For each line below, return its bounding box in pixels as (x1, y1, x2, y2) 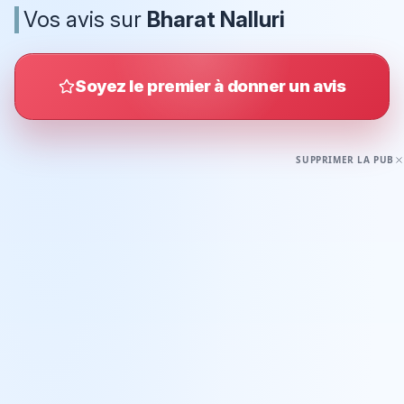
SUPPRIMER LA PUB (296, 153, 394, 167)
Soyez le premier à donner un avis (75, 76, 346, 96)
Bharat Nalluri (147, 5, 285, 32)
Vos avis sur (23, 5, 147, 32)
